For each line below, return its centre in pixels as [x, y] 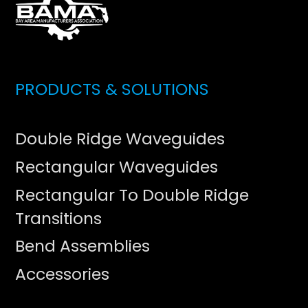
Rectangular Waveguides [117, 166]
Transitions [59, 218]
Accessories [63, 274]
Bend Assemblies [83, 246]
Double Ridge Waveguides [120, 139]
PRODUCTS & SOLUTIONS [112, 89]
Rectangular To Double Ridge [132, 195]
